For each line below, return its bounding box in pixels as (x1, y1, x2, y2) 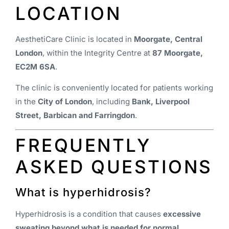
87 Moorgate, (152, 48, 203, 58)
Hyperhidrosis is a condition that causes (15, 209, 163, 219)
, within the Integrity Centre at (42, 48, 152, 58)
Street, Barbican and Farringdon (15, 110, 135, 120)
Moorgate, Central (134, 34, 202, 44)
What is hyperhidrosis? (15, 186, 151, 199)
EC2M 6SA (15, 61, 55, 72)
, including (92, 96, 132, 106)
